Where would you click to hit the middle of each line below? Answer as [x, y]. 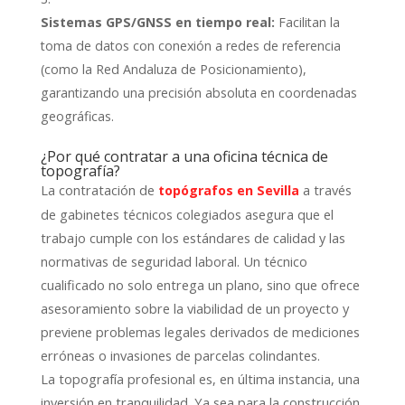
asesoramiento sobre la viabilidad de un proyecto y [194, 308]
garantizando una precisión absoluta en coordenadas [198, 92]
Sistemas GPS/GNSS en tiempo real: [157, 22]
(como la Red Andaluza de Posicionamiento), [173, 69]
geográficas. [77, 116]
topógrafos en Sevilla [228, 190]
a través [325, 189]
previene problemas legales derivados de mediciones [200, 331]
